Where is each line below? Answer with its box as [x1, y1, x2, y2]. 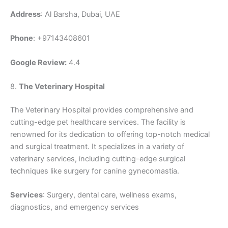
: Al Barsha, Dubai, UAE [41, 9, 120, 19]
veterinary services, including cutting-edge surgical [10, 154, 185, 163]
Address [10, 9, 41, 19]
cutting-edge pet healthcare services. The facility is [10, 117, 186, 127]
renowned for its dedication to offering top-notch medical [10, 129, 210, 139]
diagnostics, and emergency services [10, 203, 139, 212]
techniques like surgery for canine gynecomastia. [10, 166, 179, 176]
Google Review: [10, 58, 67, 67]
